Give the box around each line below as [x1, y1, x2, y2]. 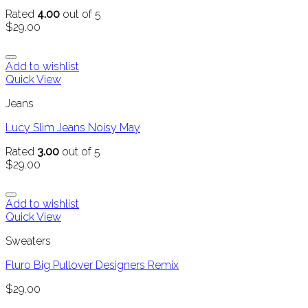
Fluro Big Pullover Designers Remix [5, 258, 179, 272]
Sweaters [5, 234, 51, 248]
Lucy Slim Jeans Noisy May [5, 121, 140, 135]
